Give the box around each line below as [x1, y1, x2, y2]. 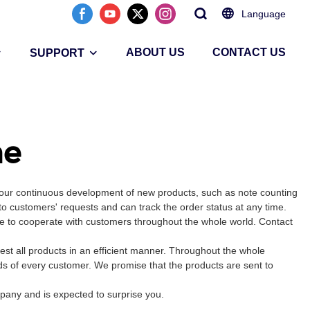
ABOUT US [126, 46, 185, 58]
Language [241, 8, 286, 19]
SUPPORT [30, 47, 84, 59]
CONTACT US [212, 46, 286, 58]
